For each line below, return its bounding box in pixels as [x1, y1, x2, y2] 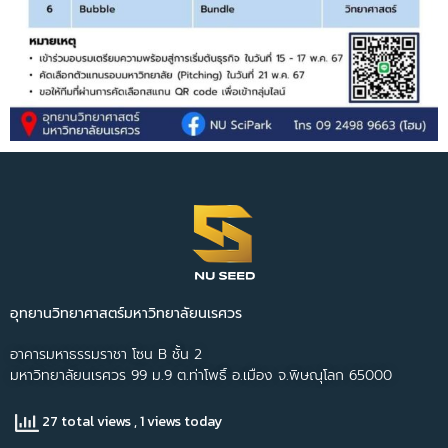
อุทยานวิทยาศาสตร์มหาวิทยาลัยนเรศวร [10, 302, 242, 324]
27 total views [39, 411, 134, 433]
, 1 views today [134, 411, 222, 433]
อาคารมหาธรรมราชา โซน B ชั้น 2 [10, 343, 202, 365]
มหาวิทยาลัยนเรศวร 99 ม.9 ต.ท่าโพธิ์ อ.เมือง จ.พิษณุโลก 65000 [10, 364, 392, 386]
